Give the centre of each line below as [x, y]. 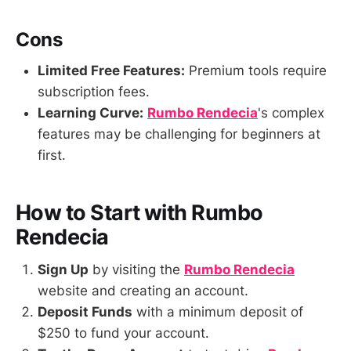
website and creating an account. [143, 291]
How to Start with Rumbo [139, 212]
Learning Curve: [90, 113]
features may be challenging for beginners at [179, 134]
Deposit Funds [85, 312]
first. [52, 156]
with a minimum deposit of [218, 312]
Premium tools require [256, 71]
